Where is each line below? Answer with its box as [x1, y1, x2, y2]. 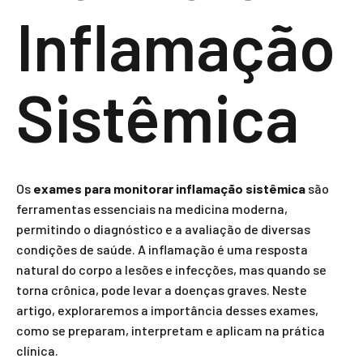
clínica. [16, 343, 58, 358]
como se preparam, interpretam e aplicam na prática [16, 322, 325, 338]
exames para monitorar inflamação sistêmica [33, 181, 305, 196]
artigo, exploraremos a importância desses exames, [16, 302, 318, 318]
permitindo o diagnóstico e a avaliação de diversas [16, 221, 310, 237]
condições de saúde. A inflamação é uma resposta [16, 241, 308, 257]
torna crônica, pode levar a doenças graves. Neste [16, 282, 307, 297]
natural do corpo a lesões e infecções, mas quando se [16, 262, 327, 277]
